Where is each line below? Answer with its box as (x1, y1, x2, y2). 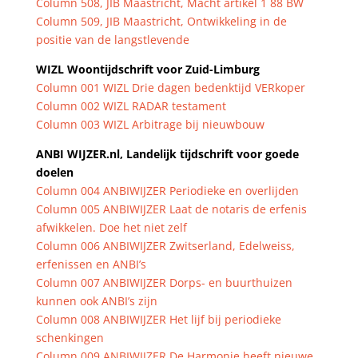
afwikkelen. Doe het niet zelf (35, 220, 187, 235)
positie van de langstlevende (35, 32, 189, 47)
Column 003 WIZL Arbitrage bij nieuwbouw (35, 117, 265, 132)
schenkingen (35, 330, 104, 345)
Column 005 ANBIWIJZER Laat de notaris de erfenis (35, 201, 307, 217)
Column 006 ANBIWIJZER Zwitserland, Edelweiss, (35, 238, 295, 253)
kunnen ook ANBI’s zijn (35, 293, 157, 308)
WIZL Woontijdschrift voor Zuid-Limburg (35, 62, 260, 77)
